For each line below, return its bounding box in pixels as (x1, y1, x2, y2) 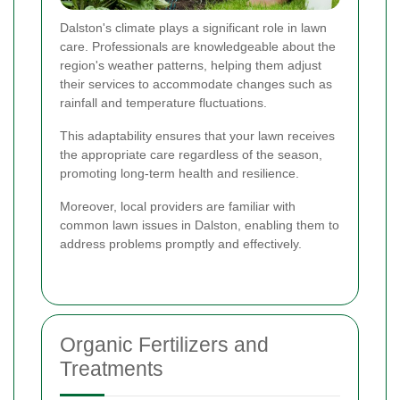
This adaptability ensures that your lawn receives (60, 129, 335, 144)
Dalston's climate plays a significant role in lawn (60, 21, 327, 36)
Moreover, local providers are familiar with (60, 199, 296, 214)
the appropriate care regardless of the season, (60, 147, 322, 162)
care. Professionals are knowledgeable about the (60, 39, 336, 54)
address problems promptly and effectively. (60, 237, 302, 252)
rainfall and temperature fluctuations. (60, 96, 267, 111)
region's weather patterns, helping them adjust (60, 58, 321, 73)
